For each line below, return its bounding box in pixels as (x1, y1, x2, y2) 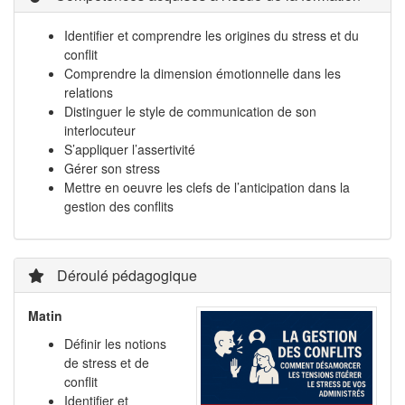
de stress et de (64, 353, 149, 372)
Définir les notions (64, 334, 166, 353)
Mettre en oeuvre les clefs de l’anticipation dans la (64, 178, 350, 196)
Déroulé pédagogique (53, 265, 197, 286)
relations (64, 83, 113, 101)
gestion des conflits (64, 197, 174, 215)
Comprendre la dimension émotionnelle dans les (64, 64, 341, 82)
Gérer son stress (64, 159, 160, 177)
